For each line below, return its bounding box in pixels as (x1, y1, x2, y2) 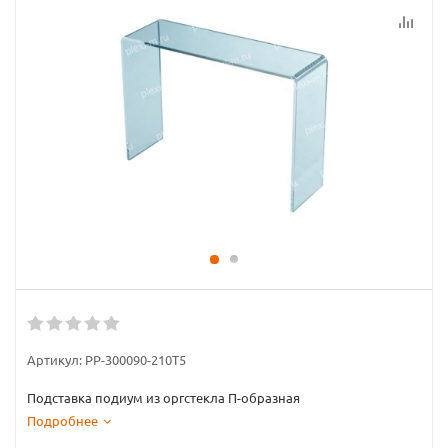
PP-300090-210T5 (85, 351, 186, 368)
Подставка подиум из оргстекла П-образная (27, 389, 300, 406)
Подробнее (27, 412, 98, 429)
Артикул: (27, 351, 82, 368)
